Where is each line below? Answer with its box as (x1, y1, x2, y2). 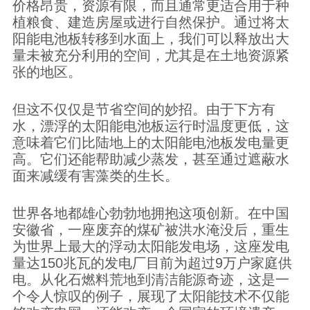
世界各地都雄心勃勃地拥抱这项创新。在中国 (12, 206, 289, 221)
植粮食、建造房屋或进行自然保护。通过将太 (12, 15, 289, 30)
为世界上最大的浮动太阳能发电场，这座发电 (12, 239, 289, 254)
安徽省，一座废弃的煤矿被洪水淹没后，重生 (12, 222, 289, 237)
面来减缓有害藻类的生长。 (12, 168, 179, 183)
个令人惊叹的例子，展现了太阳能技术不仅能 (12, 289, 289, 304)
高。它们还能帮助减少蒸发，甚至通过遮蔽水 (12, 152, 289, 167)
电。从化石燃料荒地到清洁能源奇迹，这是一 (12, 272, 289, 287)
